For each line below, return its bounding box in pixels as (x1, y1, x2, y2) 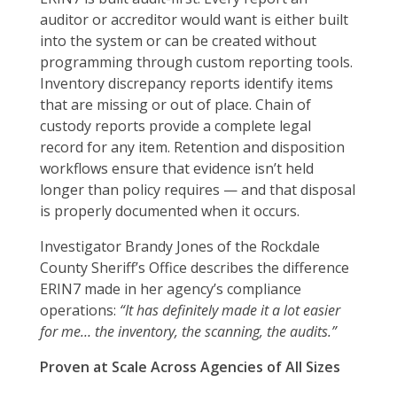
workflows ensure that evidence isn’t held (40, 159, 314, 179)
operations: (40, 300, 120, 321)
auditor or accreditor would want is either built (40, 10, 348, 30)
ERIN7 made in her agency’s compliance (40, 279, 301, 300)
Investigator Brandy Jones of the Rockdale (40, 237, 320, 257)
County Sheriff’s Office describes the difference (40, 258, 349, 278)
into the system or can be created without (40, 31, 316, 51)
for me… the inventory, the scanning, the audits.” (40, 322, 337, 342)
